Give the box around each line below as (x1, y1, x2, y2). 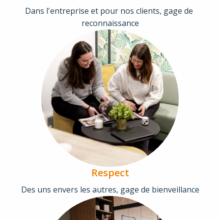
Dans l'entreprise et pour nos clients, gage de (25, 5, 193, 17)
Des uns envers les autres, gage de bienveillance (21, 184, 199, 195)
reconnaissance (81, 18, 139, 29)
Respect (91, 166, 129, 180)
